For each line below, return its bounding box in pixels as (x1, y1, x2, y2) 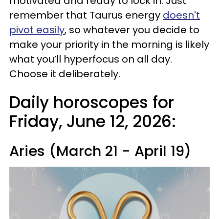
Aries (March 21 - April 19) (9, 141, 191, 161)
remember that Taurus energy (9, 8, 163, 22)
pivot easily (9, 23, 65, 37)
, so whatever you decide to (65, 23, 199, 37)
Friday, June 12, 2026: (9, 110, 176, 133)
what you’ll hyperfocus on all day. (9, 52, 172, 66)
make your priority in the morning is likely (9, 38, 209, 51)
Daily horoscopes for (9, 91, 174, 114)
